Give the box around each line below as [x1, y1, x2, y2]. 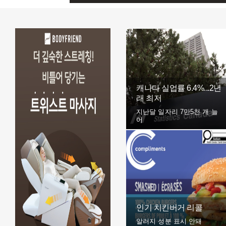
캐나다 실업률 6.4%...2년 [136, 84, 221, 92]
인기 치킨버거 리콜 [136, 203, 202, 212]
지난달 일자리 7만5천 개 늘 [136, 108, 218, 116]
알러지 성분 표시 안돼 [136, 217, 202, 225]
